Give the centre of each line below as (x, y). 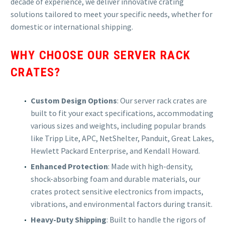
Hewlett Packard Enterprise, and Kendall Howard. (115, 150)
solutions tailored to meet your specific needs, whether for (111, 14)
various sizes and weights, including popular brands (118, 125)
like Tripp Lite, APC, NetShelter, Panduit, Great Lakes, (122, 138)
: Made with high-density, (150, 166)
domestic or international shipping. (72, 26)
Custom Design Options (74, 100)
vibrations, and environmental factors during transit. (122, 204)
